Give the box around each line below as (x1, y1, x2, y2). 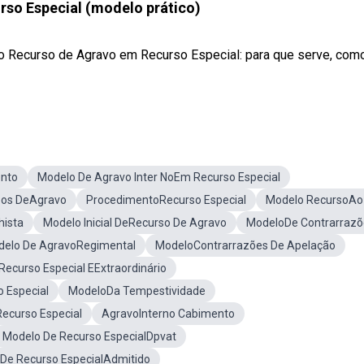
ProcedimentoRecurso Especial (86, 193, 246, 206)
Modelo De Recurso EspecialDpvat (2, 330, 176, 343)
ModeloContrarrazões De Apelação (155, 239, 336, 252)
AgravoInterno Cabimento (102, 307, 235, 320)
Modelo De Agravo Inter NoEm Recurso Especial (37, 171, 280, 184)
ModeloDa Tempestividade (68, 284, 206, 297)
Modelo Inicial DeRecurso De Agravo (43, 216, 227, 229)
